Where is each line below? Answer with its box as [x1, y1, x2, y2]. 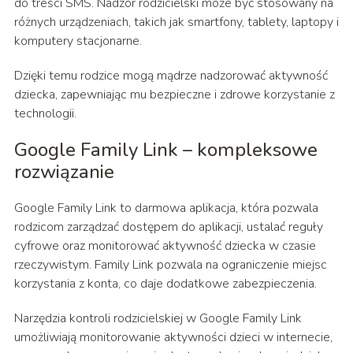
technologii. [13, 105, 76, 123]
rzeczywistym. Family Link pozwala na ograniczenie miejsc [13, 256, 327, 274]
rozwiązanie [13, 159, 114, 185]
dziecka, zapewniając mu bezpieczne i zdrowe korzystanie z [13, 86, 335, 104]
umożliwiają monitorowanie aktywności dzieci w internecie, [13, 329, 333, 347]
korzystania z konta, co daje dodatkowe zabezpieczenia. [13, 275, 317, 293]
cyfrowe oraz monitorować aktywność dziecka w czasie [13, 237, 316, 255]
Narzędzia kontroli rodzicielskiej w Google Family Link [13, 310, 302, 328]
